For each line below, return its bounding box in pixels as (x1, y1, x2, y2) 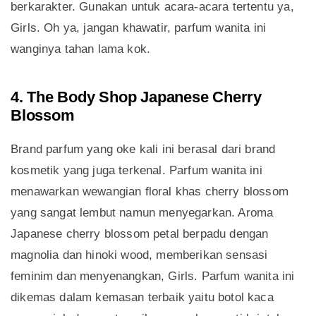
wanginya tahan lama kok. (11, 42, 151, 56)
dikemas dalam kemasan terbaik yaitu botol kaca (11, 291, 274, 305)
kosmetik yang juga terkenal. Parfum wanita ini (11, 164, 262, 178)
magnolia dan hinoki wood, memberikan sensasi (11, 248, 268, 262)
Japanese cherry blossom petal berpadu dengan (11, 227, 269, 241)
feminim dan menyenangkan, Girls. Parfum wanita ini (11, 269, 295, 284)
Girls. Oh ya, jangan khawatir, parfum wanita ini (11, 21, 267, 35)
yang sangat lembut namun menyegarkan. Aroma (11, 206, 274, 220)
